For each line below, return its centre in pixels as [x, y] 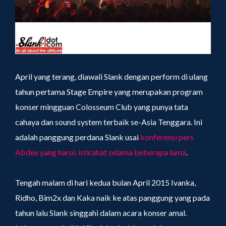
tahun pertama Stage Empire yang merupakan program [109, 92]
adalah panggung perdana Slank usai [78, 137]
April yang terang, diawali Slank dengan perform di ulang [111, 76]
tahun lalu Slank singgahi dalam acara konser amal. [101, 213]
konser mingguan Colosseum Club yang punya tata [102, 107]
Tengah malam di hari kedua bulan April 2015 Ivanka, [105, 182]
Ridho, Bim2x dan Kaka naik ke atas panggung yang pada [112, 197]
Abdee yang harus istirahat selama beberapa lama [101, 152]
